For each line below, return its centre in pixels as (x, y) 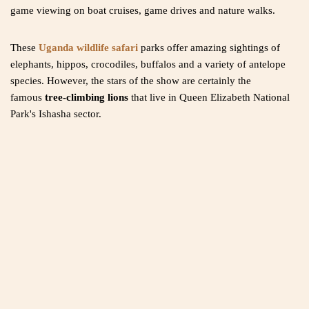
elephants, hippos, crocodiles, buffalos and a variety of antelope (148, 64)
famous (28, 98)
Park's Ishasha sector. (56, 114)
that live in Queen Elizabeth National (210, 98)
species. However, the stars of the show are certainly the (131, 81)
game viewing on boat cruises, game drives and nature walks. (143, 11)
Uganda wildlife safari (90, 48)
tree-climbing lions (88, 98)
